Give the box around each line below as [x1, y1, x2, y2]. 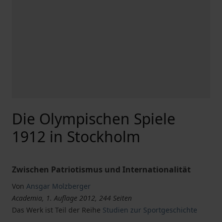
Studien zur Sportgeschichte [103, 205, 197, 215]
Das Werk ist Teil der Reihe [12, 205, 103, 215]
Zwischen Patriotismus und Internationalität [12, 164, 191, 175]
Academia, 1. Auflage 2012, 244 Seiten [12, 193, 132, 203]
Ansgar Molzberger [26, 181, 91, 191]
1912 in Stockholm [12, 126, 140, 147]
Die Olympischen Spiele [12, 109, 175, 129]
